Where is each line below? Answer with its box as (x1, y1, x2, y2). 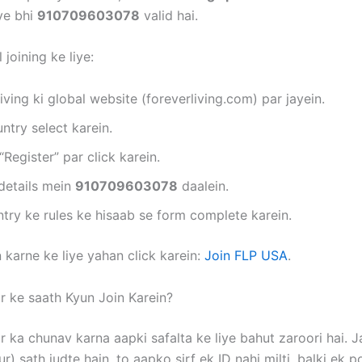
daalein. (178, 177, 229, 194)
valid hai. (140, 6, 198, 23)
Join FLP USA (204, 246, 288, 263)
